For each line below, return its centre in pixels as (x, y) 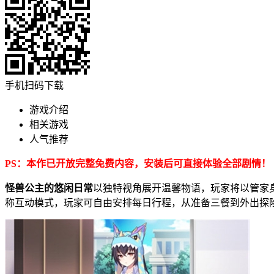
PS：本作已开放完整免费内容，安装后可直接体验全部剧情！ (138, 163)
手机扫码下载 (34, 85)
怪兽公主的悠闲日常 (49, 188)
